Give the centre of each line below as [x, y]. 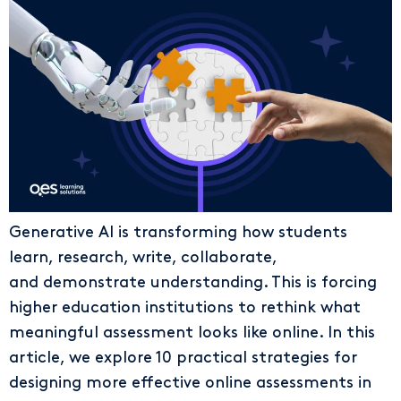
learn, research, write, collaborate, [143, 258]
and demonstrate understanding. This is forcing [193, 283]
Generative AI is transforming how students [178, 233]
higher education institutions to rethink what [185, 308]
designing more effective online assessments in [190, 383]
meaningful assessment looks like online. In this [192, 333]
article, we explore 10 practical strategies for [183, 358]
